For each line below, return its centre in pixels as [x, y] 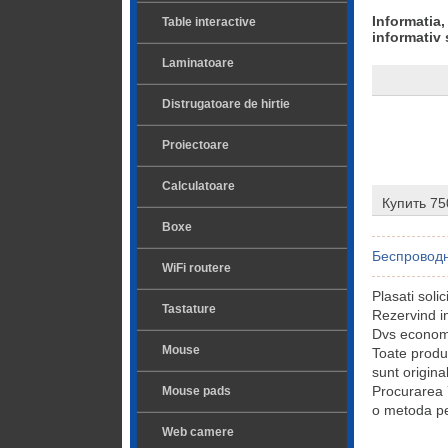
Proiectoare [195, 145]
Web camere [198, 432]
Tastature [189, 309]
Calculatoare [198, 186]
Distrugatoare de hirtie [226, 104]
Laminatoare [198, 63]
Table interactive [209, 22]
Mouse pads [196, 391]
